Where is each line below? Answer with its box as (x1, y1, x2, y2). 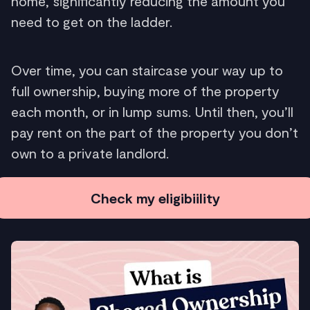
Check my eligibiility (90, 189, 220, 206)
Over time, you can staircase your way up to (11, 61, 283, 78)
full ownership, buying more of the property (11, 82, 280, 99)
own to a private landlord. (11, 144, 169, 161)
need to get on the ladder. (11, 12, 172, 30)
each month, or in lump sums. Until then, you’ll (11, 102, 293, 120)
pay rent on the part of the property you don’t (11, 123, 298, 140)
